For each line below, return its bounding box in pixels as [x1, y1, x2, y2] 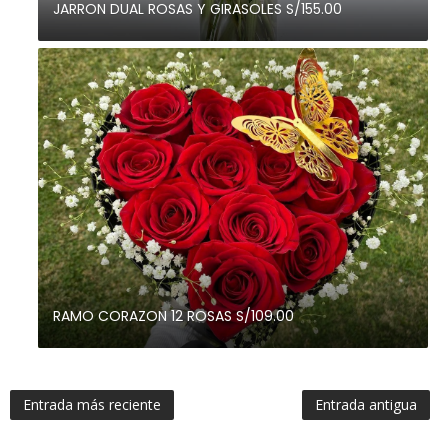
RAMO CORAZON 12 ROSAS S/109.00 [52, 306, 294, 327]
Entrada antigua [315, 395, 417, 415]
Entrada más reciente [23, 395, 161, 415]
